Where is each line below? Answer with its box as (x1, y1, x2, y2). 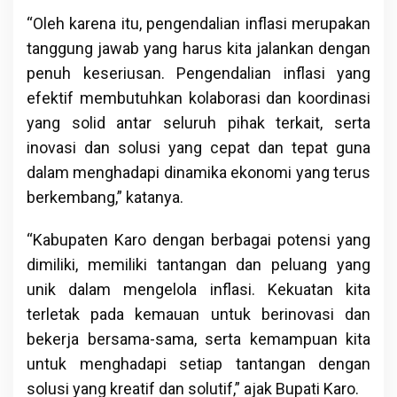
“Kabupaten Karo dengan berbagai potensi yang (27, 230, 370, 250)
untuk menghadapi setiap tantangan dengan (27, 354, 370, 374)
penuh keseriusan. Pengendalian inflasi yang (27, 64, 370, 83)
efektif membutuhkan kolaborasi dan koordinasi (27, 89, 370, 108)
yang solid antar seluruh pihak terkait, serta (27, 113, 370, 133)
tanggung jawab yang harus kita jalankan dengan (27, 39, 370, 58)
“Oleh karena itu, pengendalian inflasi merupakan (27, 14, 370, 34)
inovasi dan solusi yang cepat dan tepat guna (27, 138, 370, 158)
